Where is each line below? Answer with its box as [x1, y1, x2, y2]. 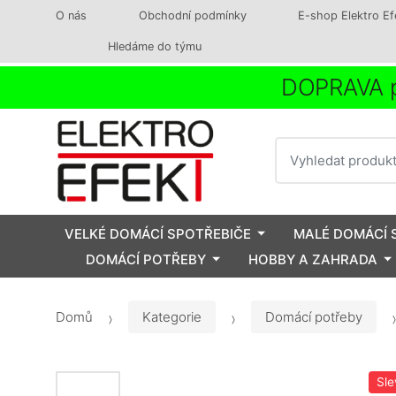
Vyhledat [273, 137, 332, 155]
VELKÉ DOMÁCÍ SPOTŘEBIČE [65, 225, 251, 242]
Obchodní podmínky [138, 9, 247, 22]
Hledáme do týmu [107, 40, 202, 53]
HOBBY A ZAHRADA [248, 250, 377, 268]
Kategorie [142, 308, 202, 326]
